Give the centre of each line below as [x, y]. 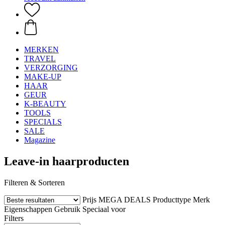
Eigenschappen [28, 209]
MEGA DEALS [125, 199]
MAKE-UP [43, 77]
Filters [14, 218]
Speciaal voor [104, 209]
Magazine [40, 140]
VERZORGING [51, 68]
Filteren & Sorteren [34, 182]
